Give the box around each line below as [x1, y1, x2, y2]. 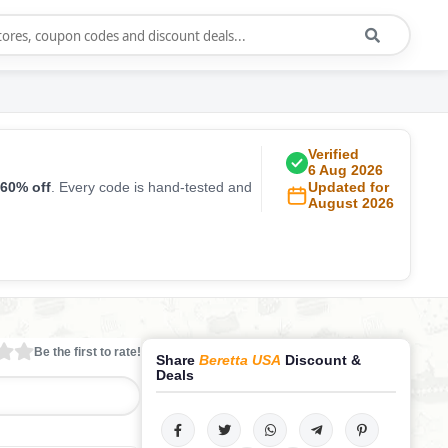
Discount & [281, 352, 361, 368]
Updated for [308, 179, 389, 195]
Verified [308, 146, 359, 162]
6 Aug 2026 [308, 163, 383, 178]
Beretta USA [199, 352, 281, 368]
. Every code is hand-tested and [51, 179, 252, 195]
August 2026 [308, 196, 394, 211]
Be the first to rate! [34, 344, 141, 359]
